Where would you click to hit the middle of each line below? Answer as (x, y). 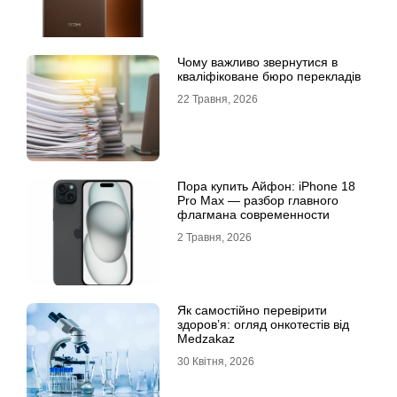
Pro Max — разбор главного (258, 200)
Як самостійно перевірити (252, 310)
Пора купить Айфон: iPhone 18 (266, 186)
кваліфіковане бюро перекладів (269, 76)
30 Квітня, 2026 (216, 362)
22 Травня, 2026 (218, 99)
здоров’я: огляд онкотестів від (263, 324)
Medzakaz (206, 339)
